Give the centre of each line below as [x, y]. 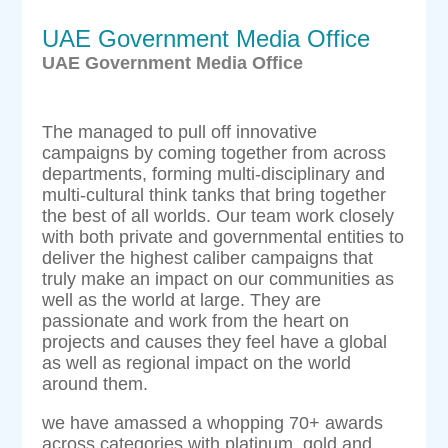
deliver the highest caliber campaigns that [208, 257]
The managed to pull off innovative [180, 131]
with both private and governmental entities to [223, 236]
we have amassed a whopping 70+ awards [213, 422]
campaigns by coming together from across [214, 152]
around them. [95, 383]
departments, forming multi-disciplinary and [214, 173]
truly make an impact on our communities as [218, 278]
